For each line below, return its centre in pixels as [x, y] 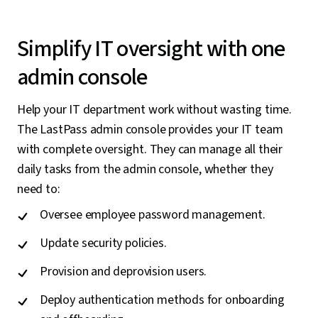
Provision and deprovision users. [124, 271]
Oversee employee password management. [153, 214]
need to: [39, 189]
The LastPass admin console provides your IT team [150, 129]
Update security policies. [103, 243]
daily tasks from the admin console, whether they [145, 169]
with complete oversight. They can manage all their [150, 149]
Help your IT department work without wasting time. [155, 109]
